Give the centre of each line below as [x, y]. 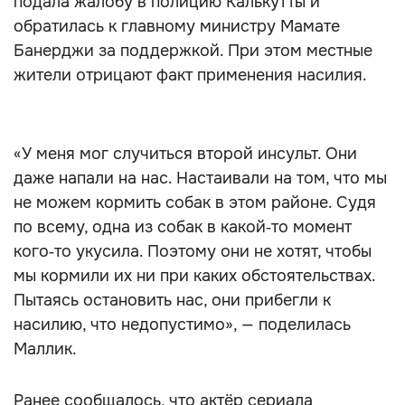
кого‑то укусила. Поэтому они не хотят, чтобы [193, 251]
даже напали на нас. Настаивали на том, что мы [200, 178]
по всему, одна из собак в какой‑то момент [183, 227]
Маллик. [45, 349]
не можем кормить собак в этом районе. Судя [195, 202]
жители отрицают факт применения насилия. [190, 75]
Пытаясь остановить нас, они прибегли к [172, 300]
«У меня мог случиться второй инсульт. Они [185, 154]
